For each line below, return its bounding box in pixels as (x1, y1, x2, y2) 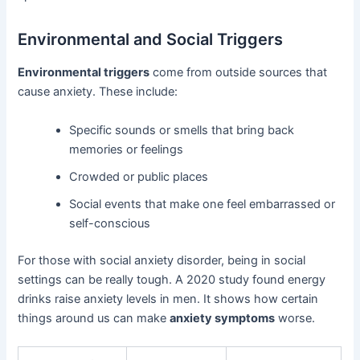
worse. (275, 310, 316, 325)
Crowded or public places (69, 169, 209, 184)
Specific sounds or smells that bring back (69, 122, 295, 137)
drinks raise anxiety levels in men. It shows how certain (18, 291, 319, 306)
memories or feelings (69, 141, 184, 157)
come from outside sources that (149, 65, 328, 80)
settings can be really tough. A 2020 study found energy (18, 272, 326, 287)
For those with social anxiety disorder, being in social (18, 252, 306, 268)
